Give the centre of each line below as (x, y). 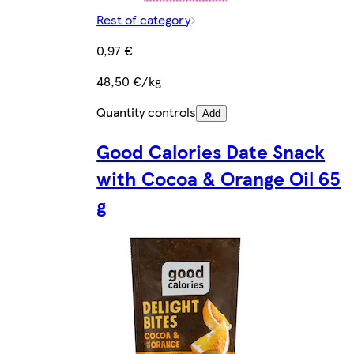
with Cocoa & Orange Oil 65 (219, 177)
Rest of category (144, 19)
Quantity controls (147, 111)
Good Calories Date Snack (211, 151)
